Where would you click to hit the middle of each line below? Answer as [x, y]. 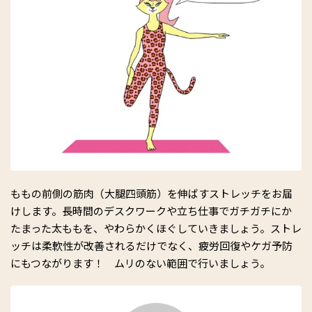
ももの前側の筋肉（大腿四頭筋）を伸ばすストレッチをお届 [151, 193]
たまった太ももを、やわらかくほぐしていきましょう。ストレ [156, 228]
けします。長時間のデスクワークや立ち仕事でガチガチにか [151, 210]
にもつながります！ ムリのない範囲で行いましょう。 [140, 263]
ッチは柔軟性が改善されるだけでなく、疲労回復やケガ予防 [151, 245]
